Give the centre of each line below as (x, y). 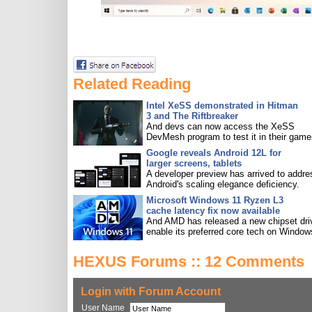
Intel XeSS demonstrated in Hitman (222, 106)
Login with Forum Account (151, 291)
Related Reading (132, 84)
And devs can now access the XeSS (220, 126)
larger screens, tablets (194, 163)
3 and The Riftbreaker (192, 116)
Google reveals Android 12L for (214, 153)
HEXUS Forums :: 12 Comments (189, 262)
